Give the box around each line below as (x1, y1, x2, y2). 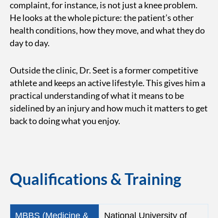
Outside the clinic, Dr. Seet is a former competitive (10, 65, 198, 75)
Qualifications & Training (10, 169, 182, 188)
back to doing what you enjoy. (10, 115, 120, 126)
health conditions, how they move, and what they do (10, 25, 205, 36)
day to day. (10, 37, 50, 48)
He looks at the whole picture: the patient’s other (10, 12, 194, 23)
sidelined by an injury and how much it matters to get (10, 103, 208, 113)
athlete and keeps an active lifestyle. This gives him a (10, 77, 205, 88)
